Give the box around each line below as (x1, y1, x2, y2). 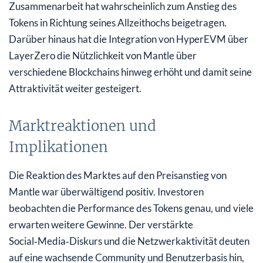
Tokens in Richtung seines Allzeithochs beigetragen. (9, 16, 227, 29)
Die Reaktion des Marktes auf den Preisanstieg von (9, 168, 227, 181)
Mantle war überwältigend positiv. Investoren (9, 185, 204, 198)
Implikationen (9, 137, 108, 156)
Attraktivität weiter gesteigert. (9, 82, 141, 95)
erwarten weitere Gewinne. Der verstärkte (9, 218, 193, 231)
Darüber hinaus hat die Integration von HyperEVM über (9, 32, 248, 45)
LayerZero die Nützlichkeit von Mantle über (9, 49, 197, 62)
